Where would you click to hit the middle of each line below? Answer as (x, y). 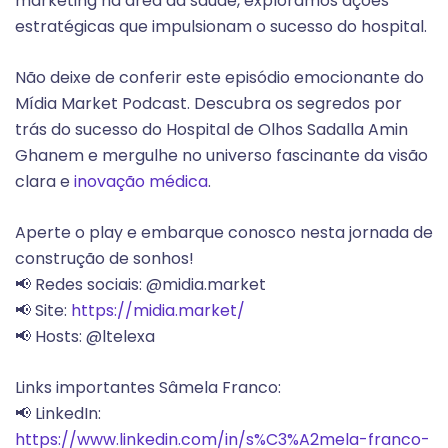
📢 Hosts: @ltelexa (85, 337)
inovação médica (141, 182)
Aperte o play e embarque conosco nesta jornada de (224, 233)
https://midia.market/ (158, 311)
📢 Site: (43, 311)
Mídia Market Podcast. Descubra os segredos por (208, 104)
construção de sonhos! (104, 259)
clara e (44, 182)
